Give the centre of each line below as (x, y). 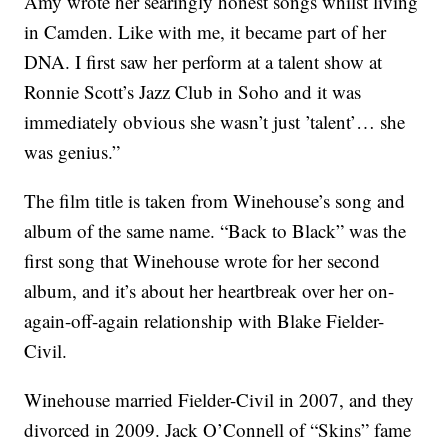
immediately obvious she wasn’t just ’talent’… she (215, 122)
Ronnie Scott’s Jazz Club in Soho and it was (193, 92)
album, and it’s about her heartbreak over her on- (209, 291)
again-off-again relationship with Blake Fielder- (204, 321)
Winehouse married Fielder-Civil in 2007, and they (219, 400)
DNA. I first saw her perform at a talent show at (203, 62)
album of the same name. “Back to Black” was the (215, 231)
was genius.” (72, 152)
